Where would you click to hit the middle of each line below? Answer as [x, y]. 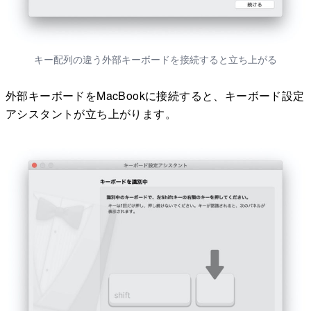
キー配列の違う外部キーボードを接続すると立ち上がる [155, 59]
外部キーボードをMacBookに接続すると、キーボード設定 [155, 96]
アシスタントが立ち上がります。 [91, 114]
